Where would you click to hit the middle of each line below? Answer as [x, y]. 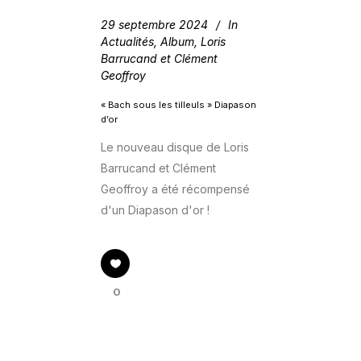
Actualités [127, 41]
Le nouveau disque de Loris [175, 147]
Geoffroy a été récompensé [175, 189]
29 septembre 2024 [154, 24]
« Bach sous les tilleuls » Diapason [178, 104]
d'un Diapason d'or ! [155, 210]
